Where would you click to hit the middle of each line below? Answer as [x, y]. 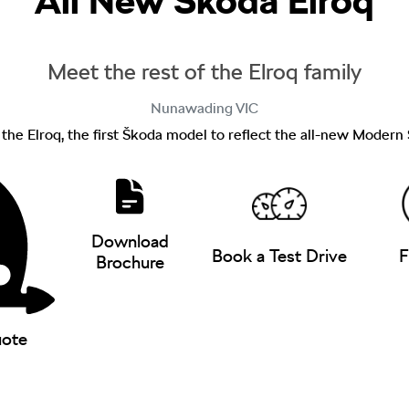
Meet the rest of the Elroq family [204, 72]
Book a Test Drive [279, 256]
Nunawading [191, 108]
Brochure [130, 262]
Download [130, 241]
